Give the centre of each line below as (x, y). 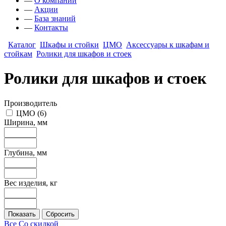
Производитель (31, 103)
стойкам (18, 54)
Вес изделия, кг (31, 183)
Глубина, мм (25, 152)
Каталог (22, 45)
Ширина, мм (26, 122)
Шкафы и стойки (69, 45)
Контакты (51, 27)
